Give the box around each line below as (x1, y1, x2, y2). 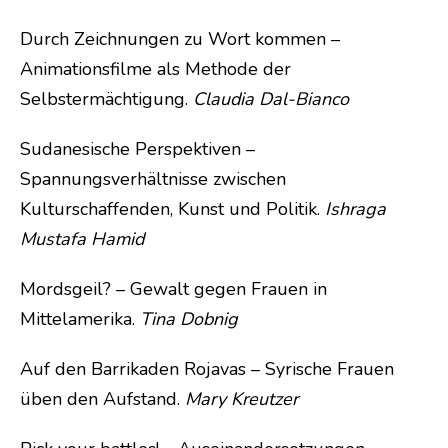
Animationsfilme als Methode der (20, 56, 291, 81)
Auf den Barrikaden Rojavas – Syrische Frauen (20, 356, 394, 381)
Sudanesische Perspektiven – (20, 136, 255, 161)
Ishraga (320, 196, 386, 221)
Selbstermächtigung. (20, 86, 193, 111)
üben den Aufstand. (20, 386, 185, 411)
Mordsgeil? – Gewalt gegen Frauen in (20, 276, 327, 301)
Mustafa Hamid (20, 226, 144, 251)
